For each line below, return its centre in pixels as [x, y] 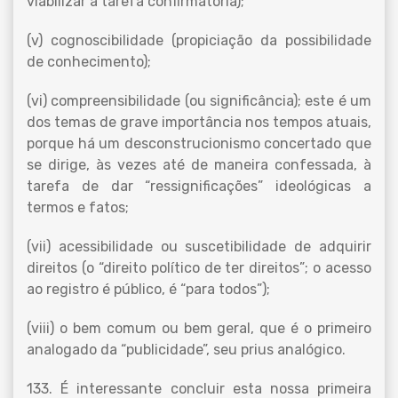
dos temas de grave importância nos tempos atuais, [199, 122]
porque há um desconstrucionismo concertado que [199, 143]
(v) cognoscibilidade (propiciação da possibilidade [199, 40]
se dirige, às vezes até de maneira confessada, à [199, 165]
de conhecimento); [89, 62]
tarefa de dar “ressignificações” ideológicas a [199, 186]
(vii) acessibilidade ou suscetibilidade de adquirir [199, 247]
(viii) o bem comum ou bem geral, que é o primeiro [199, 328]
